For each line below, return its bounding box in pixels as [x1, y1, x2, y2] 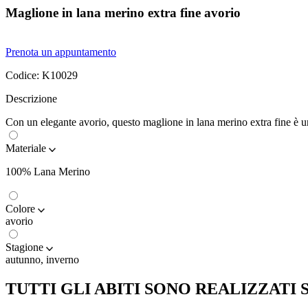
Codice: [5, 69, 42, 82]
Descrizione [5, 93, 57, 105]
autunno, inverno [5, 254, 79, 266]
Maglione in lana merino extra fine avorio [5, 5, 241, 21]
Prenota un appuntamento [5, 46, 116, 58]
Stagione [5, 241, 43, 254]
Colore [5, 203, 35, 215]
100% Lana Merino [5, 166, 90, 178]
